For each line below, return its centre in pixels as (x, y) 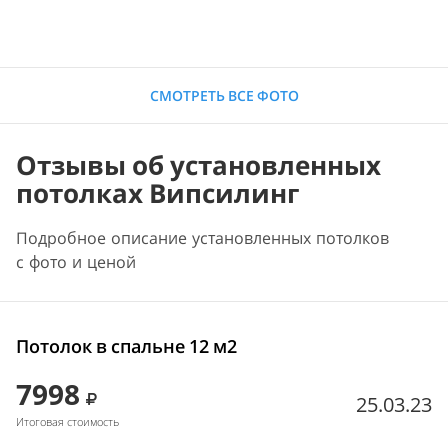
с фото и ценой (76, 262)
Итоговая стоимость (67, 422)
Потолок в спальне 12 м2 (126, 346)
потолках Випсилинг (157, 193)
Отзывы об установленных (198, 165)
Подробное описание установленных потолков (202, 238)
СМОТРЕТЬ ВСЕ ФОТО (224, 96)
